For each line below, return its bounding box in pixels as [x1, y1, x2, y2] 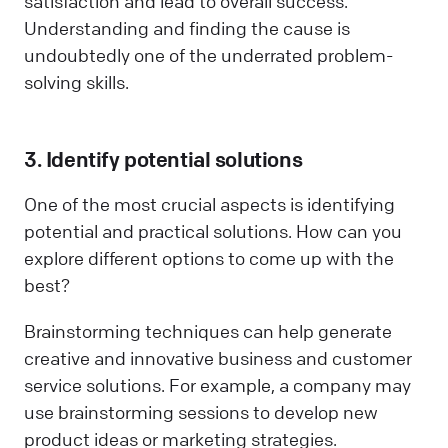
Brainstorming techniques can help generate [24, 319, 392, 342]
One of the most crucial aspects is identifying [24, 193, 395, 216]
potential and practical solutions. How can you [24, 220, 402, 243]
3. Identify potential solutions [24, 146, 303, 174]
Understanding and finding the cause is [24, 16, 350, 39]
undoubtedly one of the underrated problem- [24, 43, 393, 66]
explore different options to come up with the [24, 247, 394, 270]
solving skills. [24, 70, 129, 93]
